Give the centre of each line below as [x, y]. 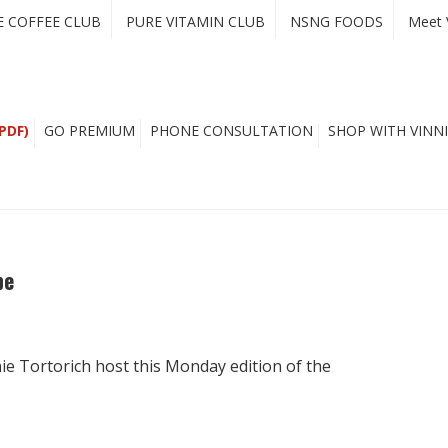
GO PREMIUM [89, 130]
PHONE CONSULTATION [231, 130]
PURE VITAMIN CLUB [195, 21]
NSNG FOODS [336, 21]
